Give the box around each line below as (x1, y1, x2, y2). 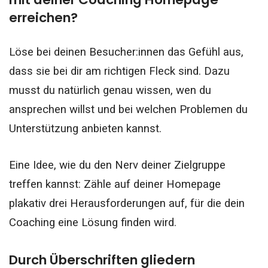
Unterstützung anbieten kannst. (9, 121, 162, 135)
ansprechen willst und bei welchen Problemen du (9, 102, 248, 116)
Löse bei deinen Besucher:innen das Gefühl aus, (9, 45, 243, 59)
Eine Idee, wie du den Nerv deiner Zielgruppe (9, 158, 226, 172)
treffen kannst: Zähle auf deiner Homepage (9, 177, 221, 191)
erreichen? (9, 8, 78, 28)
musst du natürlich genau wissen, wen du (9, 83, 211, 97)
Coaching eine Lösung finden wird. (9, 215, 176, 229)
